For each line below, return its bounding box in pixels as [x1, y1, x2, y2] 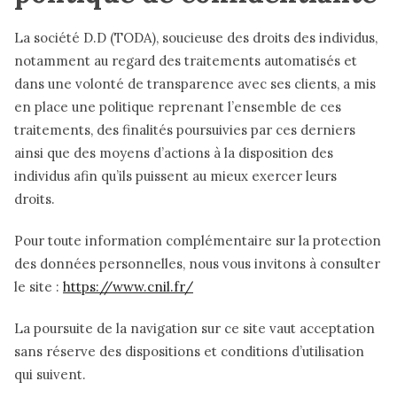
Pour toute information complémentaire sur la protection [14, 232, 381, 250]
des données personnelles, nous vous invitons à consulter [14, 255, 380, 273]
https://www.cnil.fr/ [63, 278, 193, 296]
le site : [14, 278, 63, 296]
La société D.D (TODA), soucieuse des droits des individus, [14, 28, 378, 46]
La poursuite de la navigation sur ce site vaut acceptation [14, 320, 375, 338]
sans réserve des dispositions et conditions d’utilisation [14, 343, 364, 361]
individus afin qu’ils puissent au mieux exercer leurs [14, 167, 337, 184]
